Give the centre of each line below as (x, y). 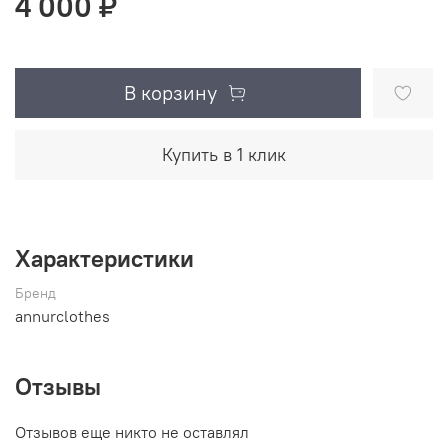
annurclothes (62, 316)
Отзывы (58, 386)
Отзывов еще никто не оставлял (132, 432)
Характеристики (104, 258)
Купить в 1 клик (224, 155)
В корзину (170, 93)
